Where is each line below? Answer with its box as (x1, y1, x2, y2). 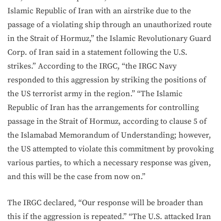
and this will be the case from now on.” (7, 172, 146, 182)
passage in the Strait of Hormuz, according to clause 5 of (7, 116, 207, 126)
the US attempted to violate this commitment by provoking (7, 144, 214, 154)
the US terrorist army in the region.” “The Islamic (7, 89, 183, 99)
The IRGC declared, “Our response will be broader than (7, 198, 203, 208)
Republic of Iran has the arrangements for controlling (7, 103, 199, 112)
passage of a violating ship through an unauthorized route (7, 20, 212, 30)
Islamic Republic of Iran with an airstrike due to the (7, 6, 191, 16)
